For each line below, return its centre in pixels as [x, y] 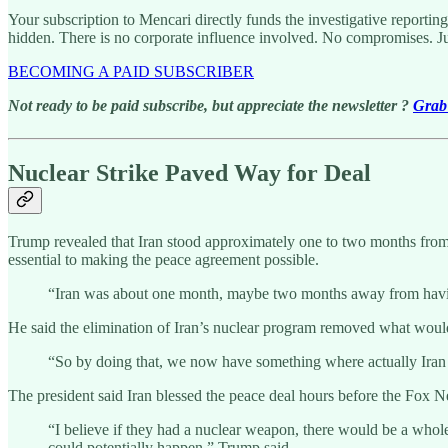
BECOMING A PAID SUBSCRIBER [131, 72]
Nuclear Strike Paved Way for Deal [189, 172]
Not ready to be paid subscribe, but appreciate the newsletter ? [210, 106]
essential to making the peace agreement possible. [163, 260]
